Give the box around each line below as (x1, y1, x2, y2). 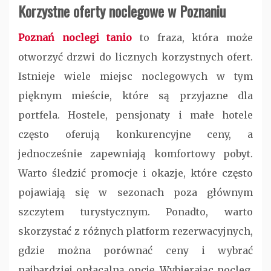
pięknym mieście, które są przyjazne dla (18, 90, 253, 102)
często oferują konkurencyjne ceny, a (18, 128, 253, 141)
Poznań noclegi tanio (18, 31, 132, 44)
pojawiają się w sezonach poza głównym (18, 186, 253, 199)
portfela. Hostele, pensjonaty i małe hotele (18, 109, 253, 122)
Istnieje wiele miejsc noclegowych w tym (18, 70, 253, 83)
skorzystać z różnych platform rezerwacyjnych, (18, 225, 253, 238)
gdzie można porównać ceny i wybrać (18, 244, 253, 257)
